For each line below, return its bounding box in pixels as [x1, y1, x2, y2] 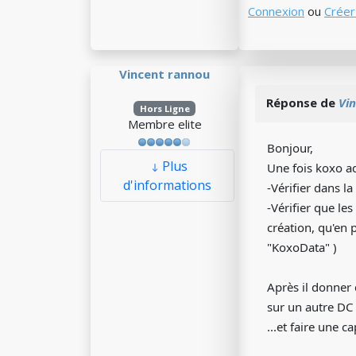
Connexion [248, 3, 304, 19]
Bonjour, [267, 140, 313, 156]
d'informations [123, 176, 211, 194]
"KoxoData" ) [267, 239, 337, 255]
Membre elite [127, 116, 202, 132]
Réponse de [266, 95, 339, 110]
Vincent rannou [119, 66, 210, 82]
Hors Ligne [139, 103, 190, 114]
